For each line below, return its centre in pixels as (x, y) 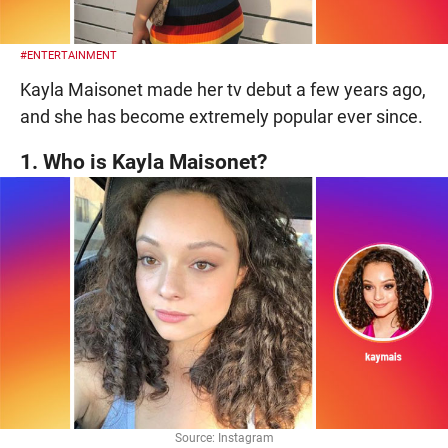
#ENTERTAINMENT (68, 55)
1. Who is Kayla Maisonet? (143, 161)
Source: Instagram (224, 437)
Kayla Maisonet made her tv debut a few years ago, (223, 89)
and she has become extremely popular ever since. (221, 116)
